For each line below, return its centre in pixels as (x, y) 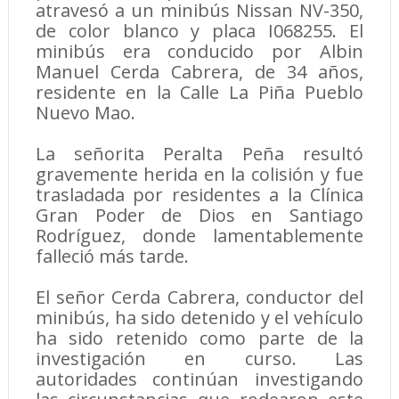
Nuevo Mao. (85, 113)
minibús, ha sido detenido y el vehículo (199, 318)
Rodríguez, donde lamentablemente (199, 236)
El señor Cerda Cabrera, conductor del (199, 297)
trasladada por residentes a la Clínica (199, 195)
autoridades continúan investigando (199, 379)
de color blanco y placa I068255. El (199, 31)
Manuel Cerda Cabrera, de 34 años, (199, 72)
